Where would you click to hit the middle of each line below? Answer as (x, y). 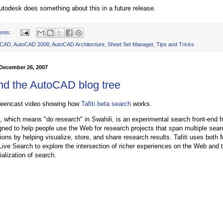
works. (141, 104)
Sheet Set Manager (130, 45)
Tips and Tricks (175, 45)
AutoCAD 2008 (31, 45)
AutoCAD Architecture (78, 45)
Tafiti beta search (106, 104)
